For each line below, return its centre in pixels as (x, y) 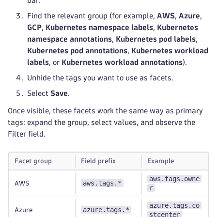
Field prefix (98, 161)
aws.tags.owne (174, 179)
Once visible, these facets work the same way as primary (105, 111)
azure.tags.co (174, 205)
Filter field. (27, 134)
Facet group (33, 161)
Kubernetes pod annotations (77, 51)
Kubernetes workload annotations (122, 62)
